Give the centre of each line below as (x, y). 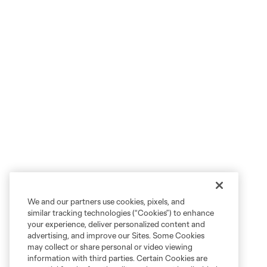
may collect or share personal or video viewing (110, 247)
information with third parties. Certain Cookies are (117, 258)
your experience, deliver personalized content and (116, 224)
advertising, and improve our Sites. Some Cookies (116, 235)
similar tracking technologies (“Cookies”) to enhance (121, 213)
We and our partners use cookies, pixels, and (106, 201)
